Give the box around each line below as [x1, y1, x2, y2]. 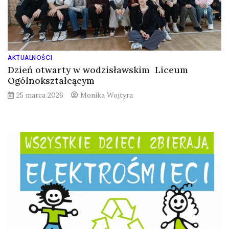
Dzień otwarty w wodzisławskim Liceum [8, 63, 188, 76]
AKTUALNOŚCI [8, 53, 53, 62]
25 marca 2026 [16, 90, 63, 100]
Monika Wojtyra [80, 90, 133, 100]
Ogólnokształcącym [8, 74, 95, 86]
